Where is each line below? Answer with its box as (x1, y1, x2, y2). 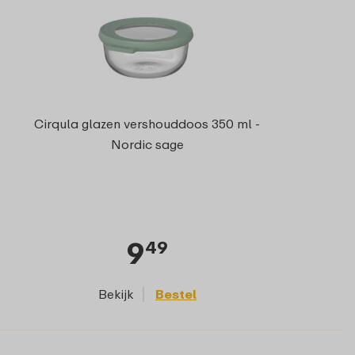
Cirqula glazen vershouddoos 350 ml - (34, 116, 261, 132)
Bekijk (98, 285, 133, 302)
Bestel (155, 285, 197, 302)
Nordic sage (110, 136, 184, 152)
